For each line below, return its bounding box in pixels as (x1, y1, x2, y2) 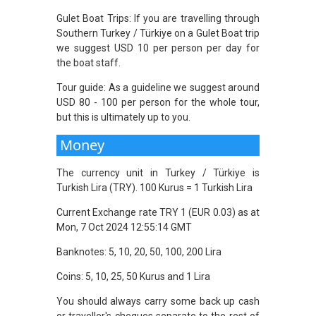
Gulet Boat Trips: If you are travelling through (56, 12, 260, 24)
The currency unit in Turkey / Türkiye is (56, 166, 260, 178)
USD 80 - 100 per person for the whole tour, (56, 96, 260, 108)
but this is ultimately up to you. (56, 111, 190, 123)
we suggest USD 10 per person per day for (56, 42, 260, 54)
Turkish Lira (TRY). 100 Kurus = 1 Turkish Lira (56, 181, 253, 193)
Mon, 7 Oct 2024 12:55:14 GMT (56, 221, 192, 233)
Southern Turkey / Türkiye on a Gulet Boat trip (56, 27, 260, 39)
